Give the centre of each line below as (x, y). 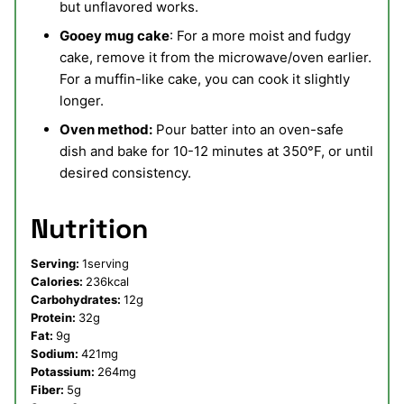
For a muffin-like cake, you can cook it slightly (205, 79)
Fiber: (49, 390)
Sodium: (56, 354)
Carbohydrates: (77, 300)
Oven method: (106, 130)
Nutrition (89, 229)
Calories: (58, 282)
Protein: (55, 318)
